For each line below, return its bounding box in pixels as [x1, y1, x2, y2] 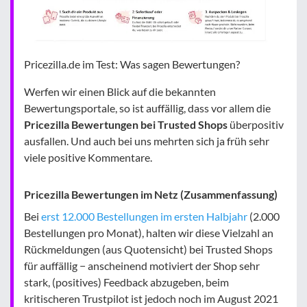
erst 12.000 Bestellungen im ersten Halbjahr [41, 209, 247, 223]
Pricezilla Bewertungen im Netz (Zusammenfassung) [24, 187, 278, 201]
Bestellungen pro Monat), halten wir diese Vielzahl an [24, 225, 273, 239]
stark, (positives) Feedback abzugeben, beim [24, 275, 229, 288]
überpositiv [228, 117, 284, 131]
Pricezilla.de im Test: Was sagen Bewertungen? [24, 57, 240, 71]
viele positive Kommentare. [24, 150, 152, 164]
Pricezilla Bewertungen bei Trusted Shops [24, 117, 228, 131]
